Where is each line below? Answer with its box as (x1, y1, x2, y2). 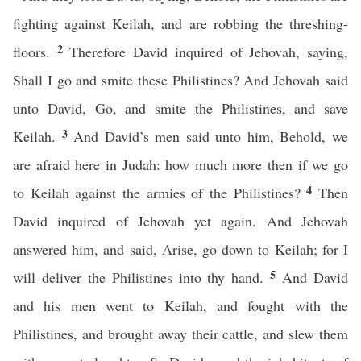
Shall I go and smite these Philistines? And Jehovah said (13, 70, 348, 89)
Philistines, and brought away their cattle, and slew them (13, 324, 348, 343)
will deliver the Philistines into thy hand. (13, 268, 271, 287)
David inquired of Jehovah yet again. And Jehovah (13, 211, 348, 230)
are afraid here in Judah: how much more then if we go (13, 155, 348, 174)
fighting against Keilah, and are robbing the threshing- (13, 14, 348, 33)
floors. (13, 42, 57, 61)
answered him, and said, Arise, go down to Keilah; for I (13, 239, 348, 259)
